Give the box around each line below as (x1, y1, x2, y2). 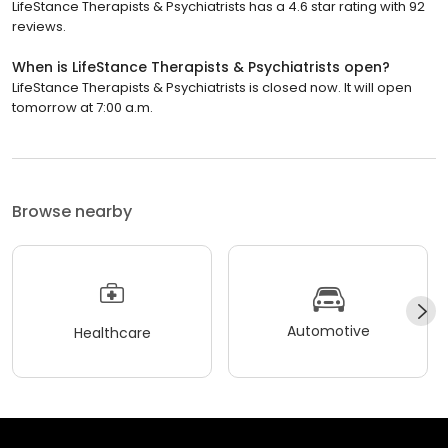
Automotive (286, 321, 370, 342)
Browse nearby (12, 199, 132, 223)
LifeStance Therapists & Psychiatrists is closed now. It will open (12, 77, 412, 97)
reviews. (12, 16, 66, 36)
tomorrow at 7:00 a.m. (12, 97, 153, 117)
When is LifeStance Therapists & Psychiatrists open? (12, 56, 390, 77)
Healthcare (73, 323, 151, 344)
